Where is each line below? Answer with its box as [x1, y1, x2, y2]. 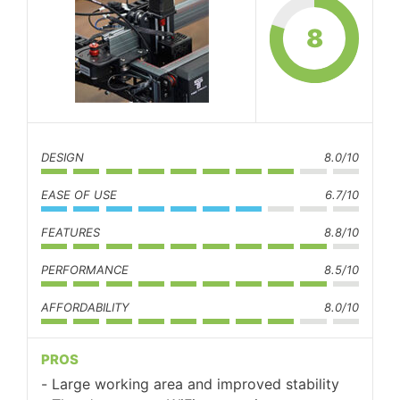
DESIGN [41, 149, 84, 164]
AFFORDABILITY [41, 299, 129, 314]
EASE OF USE [41, 187, 117, 202]
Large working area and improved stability [52, 374, 339, 393]
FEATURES [41, 224, 100, 239]
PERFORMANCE [41, 262, 129, 277]
